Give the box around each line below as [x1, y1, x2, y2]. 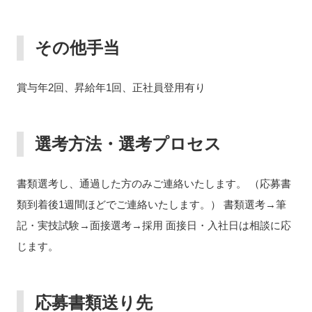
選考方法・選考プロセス [34, 134, 221, 153]
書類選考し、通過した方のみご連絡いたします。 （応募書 [16, 178, 291, 189]
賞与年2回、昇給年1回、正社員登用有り [16, 81, 205, 93]
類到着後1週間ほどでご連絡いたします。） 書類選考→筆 [16, 198, 286, 210]
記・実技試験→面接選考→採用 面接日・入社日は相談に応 [16, 219, 291, 231]
